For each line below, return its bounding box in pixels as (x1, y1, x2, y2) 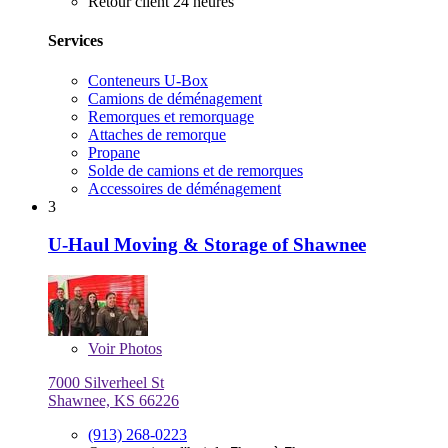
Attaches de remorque (88, 125, 226, 143)
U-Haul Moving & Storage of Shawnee (48, 234, 366, 256)
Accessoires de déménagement (88, 179, 281, 197)
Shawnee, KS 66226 (48, 392, 179, 410)
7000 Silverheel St (48, 374, 164, 392)
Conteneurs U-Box (88, 71, 208, 89)
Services (48, 32, 103, 50)
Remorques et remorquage (88, 107, 254, 125)
